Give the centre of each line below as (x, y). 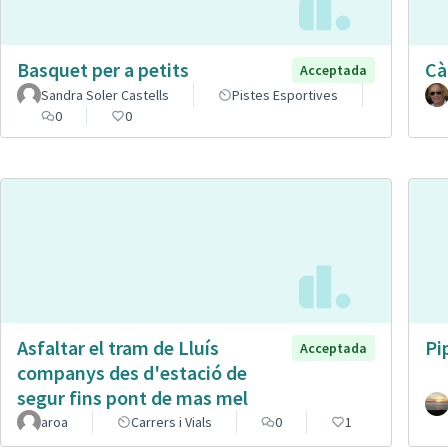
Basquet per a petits (103, 69)
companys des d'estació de (132, 372)
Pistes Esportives (285, 94)
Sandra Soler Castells (105, 94)
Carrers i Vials (171, 421)
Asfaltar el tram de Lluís (118, 347)
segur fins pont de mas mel (132, 397)
